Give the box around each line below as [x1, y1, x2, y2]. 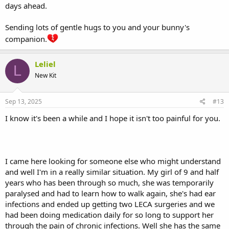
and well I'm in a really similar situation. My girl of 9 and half [5, 167, 219, 177]
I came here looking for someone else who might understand [5, 156, 221, 167]
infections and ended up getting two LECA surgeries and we [5, 199, 215, 210]
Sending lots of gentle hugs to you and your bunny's [5, 21, 190, 32]
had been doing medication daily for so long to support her [5, 210, 214, 220]
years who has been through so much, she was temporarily [5, 177, 214, 188]
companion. [5, 33, 47, 44]
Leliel [35, 58, 56, 69]
